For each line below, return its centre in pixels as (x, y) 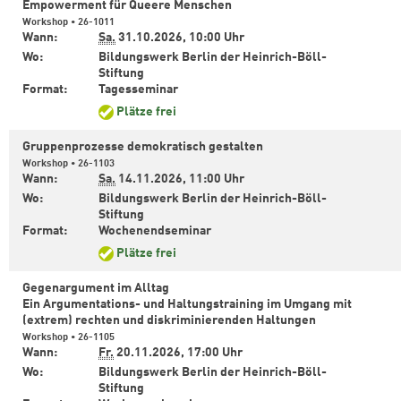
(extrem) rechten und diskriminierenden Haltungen (171, 321)
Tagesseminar (140, 90)
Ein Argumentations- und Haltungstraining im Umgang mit (187, 305)
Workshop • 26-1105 (68, 338)
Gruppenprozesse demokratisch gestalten (143, 147)
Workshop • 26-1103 (68, 164)
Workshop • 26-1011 (68, 23)
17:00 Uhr (215, 353)
